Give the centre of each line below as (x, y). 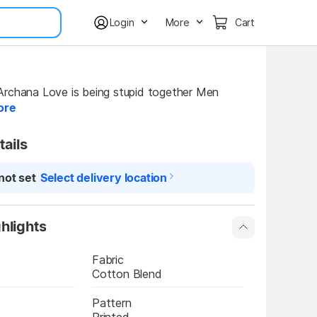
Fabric (108, 260)
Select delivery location (104, 178)
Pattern (112, 303)
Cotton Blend (127, 274)
